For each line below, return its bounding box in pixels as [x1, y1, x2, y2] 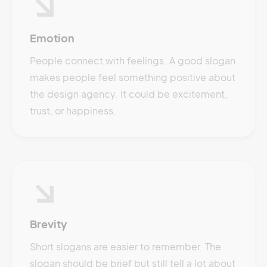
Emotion [30, 31, 74, 45]
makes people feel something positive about [30, 71, 235, 83]
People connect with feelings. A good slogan [30, 54, 235, 67]
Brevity [30, 217, 67, 231]
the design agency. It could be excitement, [30, 88, 227, 100]
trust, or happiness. [30, 104, 116, 117]
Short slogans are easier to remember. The [30, 240, 221, 253]
